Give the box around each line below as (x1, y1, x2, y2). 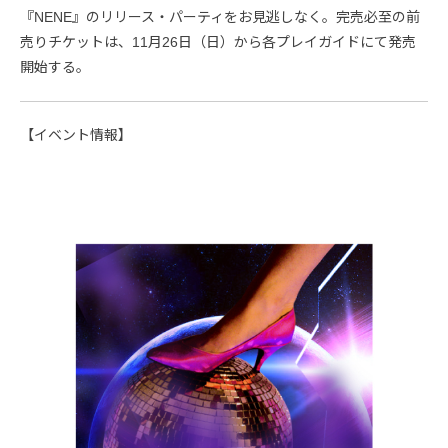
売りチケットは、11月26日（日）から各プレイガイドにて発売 (20, 34, 416, 51)
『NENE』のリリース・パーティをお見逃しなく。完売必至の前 (20, 9, 420, 26)
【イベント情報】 (20, 127, 132, 144)
